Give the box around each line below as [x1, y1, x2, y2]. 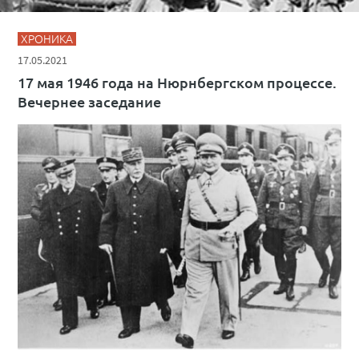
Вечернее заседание [18, 92, 162, 111]
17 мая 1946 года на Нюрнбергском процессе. [18, 73, 337, 91]
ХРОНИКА [21, 30, 74, 46]
